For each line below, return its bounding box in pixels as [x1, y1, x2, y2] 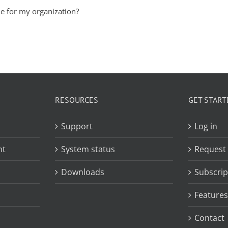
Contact [194, 212, 224, 224]
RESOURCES [55, 95, 98, 105]
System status [61, 144, 115, 155]
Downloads [61, 166, 104, 178]
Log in [194, 121, 217, 132]
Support [61, 121, 93, 132]
